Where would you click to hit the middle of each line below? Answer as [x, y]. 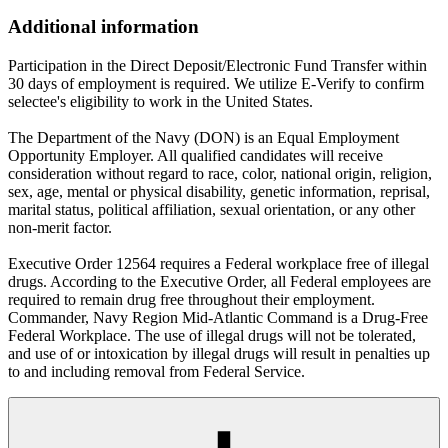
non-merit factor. [60, 228]
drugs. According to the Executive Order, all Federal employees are [219, 282]
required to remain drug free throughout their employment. [191, 300]
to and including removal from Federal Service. [156, 372]
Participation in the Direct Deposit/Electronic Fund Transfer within [217, 66]
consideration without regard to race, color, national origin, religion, [220, 174]
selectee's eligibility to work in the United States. [160, 102]
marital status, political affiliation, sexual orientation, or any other [211, 210]
